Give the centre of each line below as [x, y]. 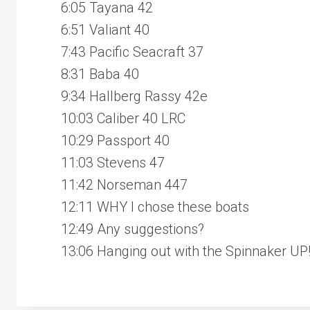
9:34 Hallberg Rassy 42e [134, 96]
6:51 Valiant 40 [105, 29]
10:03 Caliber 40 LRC [123, 118]
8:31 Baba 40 [100, 74]
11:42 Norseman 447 [124, 184]
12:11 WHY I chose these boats [155, 207]
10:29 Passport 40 [115, 140]
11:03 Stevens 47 [113, 162]
